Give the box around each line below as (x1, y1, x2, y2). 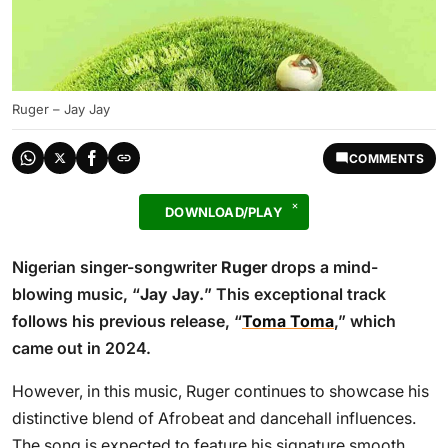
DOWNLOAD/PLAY (165, 204, 283, 220)
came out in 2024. (12, 338, 151, 358)
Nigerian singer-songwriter (12, 257, 221, 277)
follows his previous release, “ (12, 311, 242, 331)
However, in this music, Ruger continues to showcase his (12, 381, 429, 401)
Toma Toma (242, 311, 334, 331)
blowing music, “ (12, 284, 140, 304)
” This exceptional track (204, 284, 386, 304)
